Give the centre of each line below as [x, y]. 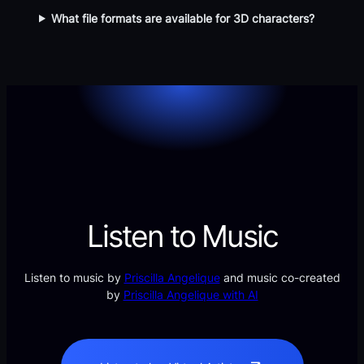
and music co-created [280, 278]
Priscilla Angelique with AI [191, 295]
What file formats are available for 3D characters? [183, 18]
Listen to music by [74, 278]
